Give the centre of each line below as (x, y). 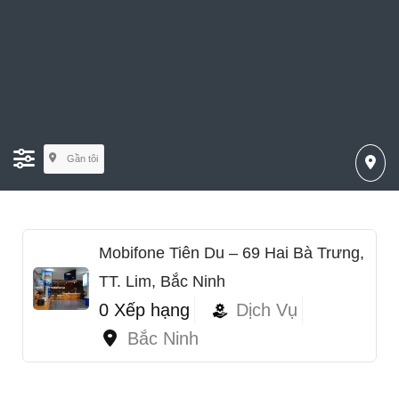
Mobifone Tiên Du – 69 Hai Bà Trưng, (232, 252)
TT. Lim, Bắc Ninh (162, 281)
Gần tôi (82, 159)
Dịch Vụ (267, 309)
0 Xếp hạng (144, 309)
